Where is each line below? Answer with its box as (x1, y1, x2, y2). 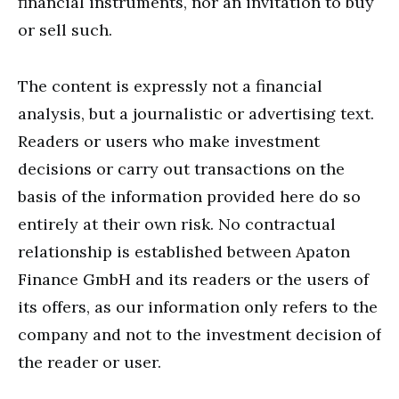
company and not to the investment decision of (18, 324, 381, 346)
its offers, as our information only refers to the (18, 297, 378, 318)
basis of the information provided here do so (18, 186, 361, 208)
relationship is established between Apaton (18, 241, 350, 263)
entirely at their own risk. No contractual (18, 214, 336, 235)
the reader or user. (18, 352, 161, 373)
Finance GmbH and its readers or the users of (18, 269, 369, 290)
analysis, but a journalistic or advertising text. (18, 103, 374, 125)
